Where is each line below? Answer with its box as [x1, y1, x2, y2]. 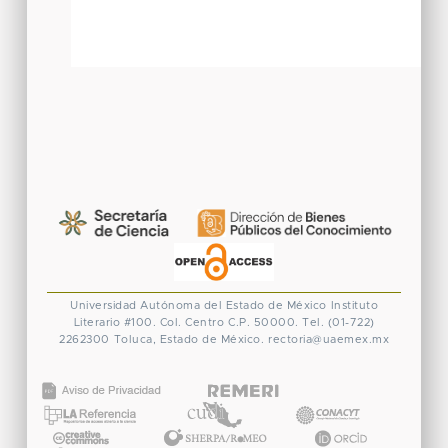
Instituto [330, 299, 378, 311]
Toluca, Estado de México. [113, 333, 264, 345]
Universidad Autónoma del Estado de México [70, 299, 327, 311]
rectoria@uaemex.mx [268, 333, 389, 345]
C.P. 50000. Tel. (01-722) [228, 316, 375, 328]
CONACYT [289, 386, 364, 402]
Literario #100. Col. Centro [73, 316, 224, 328]
